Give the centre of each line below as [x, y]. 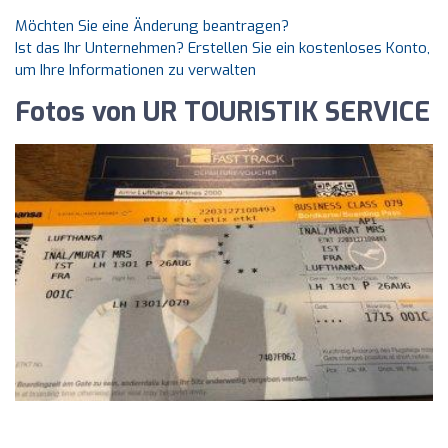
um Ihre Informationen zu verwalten [135, 70]
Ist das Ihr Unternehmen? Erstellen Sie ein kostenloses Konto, [222, 48]
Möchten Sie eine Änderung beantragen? [152, 26]
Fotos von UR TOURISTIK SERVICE [222, 112]
